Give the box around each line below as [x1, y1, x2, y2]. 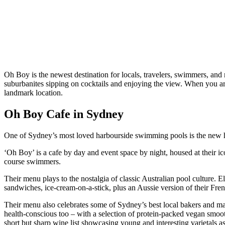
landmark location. [4, 88, 63, 97]
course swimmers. [4, 157, 61, 166]
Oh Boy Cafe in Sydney [4, 107, 124, 121]
